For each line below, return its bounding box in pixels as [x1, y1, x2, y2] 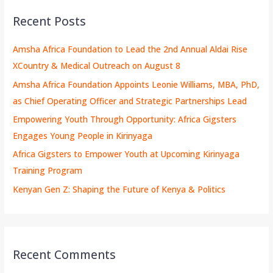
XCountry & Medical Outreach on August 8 [13, 60, 181, 72]
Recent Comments [13, 246, 116, 263]
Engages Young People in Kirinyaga [13, 129, 153, 141]
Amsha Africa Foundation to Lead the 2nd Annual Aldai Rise [13, 43, 248, 55]
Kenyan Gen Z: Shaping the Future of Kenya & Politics [13, 183, 226, 195]
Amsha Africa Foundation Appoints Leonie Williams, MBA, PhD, [13, 78, 260, 90]
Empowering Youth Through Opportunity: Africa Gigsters [13, 113, 237, 125]
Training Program [13, 165, 83, 177]
